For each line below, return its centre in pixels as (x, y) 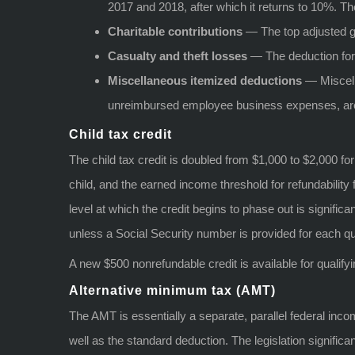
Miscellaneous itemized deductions (205, 80)
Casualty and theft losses (177, 55)
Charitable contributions (175, 31)
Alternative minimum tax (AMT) (172, 290)
